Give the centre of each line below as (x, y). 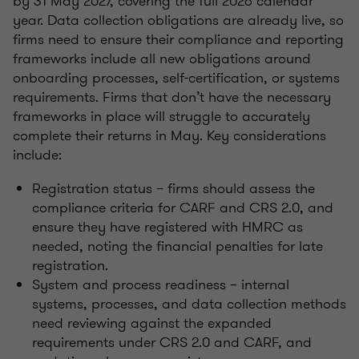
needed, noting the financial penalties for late (177, 246)
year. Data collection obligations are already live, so (178, 20)
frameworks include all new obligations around (162, 59)
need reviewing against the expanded (152, 323)
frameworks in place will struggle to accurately (161, 117)
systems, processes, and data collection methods (189, 304)
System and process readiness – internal (161, 285)
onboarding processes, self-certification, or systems (176, 78)
